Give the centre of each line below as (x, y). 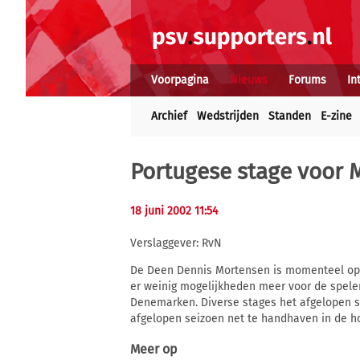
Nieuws (249, 80)
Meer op (154, 350)
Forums (307, 80)
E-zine (336, 116)
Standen (290, 116)
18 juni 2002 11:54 (174, 211)
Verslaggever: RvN (176, 243)
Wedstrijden (228, 116)
